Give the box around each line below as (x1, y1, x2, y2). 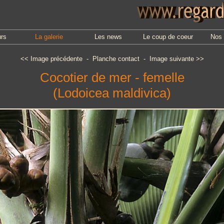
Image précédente (30, 55, 82, 62)
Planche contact (92, 55, 139, 62)
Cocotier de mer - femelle (39, 70, 184, 85)
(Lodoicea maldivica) (53, 85, 171, 100)
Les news (94, 33, 122, 40)
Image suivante (149, 55, 194, 62)
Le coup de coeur (142, 33, 193, 40)
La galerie (34, 33, 63, 40)
